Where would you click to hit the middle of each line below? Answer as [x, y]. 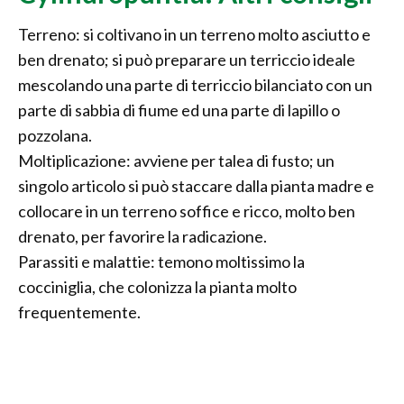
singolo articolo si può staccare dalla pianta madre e [196, 186]
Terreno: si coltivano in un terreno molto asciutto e [194, 35]
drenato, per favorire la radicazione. [142, 237]
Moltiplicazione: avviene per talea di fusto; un [176, 161]
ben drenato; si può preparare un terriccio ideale [187, 60]
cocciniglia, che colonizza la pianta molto [157, 287]
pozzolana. [55, 136]
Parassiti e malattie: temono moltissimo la [161, 262]
